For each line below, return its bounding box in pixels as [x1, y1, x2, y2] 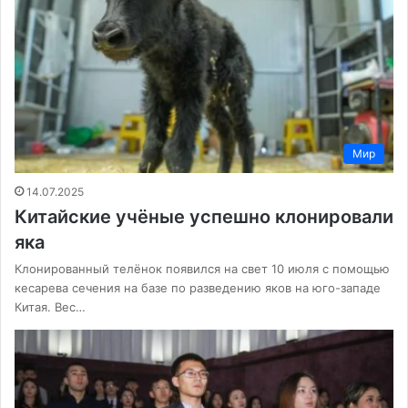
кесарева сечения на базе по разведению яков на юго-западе [15, 280, 381, 295]
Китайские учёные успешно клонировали [15, 205, 393, 228]
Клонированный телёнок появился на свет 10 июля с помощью [15, 260, 390, 276]
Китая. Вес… [15, 299, 86, 314]
